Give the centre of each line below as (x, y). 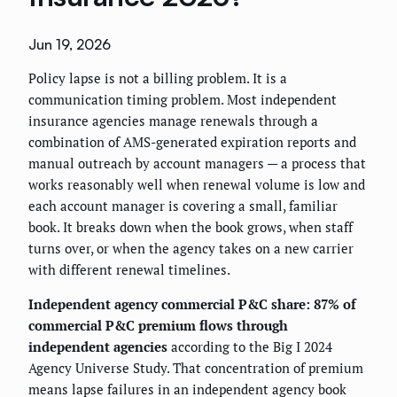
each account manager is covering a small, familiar (183, 206)
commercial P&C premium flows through (158, 326)
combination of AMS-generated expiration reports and (192, 142)
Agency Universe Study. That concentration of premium (196, 368)
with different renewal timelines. (129, 270)
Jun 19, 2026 (70, 45)
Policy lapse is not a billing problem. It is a (158, 78)
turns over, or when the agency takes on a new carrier (191, 249)
